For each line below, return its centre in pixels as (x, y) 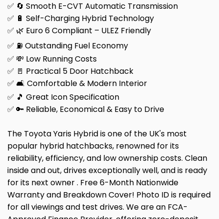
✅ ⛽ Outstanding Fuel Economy (68, 46)
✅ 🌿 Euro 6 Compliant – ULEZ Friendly (79, 31)
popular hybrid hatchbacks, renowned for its (93, 146)
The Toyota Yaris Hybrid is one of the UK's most (97, 134)
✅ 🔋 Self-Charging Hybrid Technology (81, 19)
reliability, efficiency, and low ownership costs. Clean (107, 158)
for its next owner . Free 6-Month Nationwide (93, 183)
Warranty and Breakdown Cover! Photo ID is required (109, 195)
